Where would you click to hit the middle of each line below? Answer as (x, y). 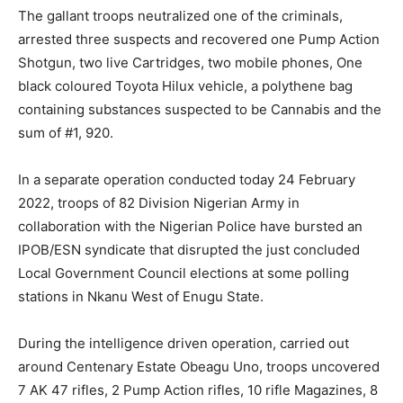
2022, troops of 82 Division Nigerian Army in (159, 203)
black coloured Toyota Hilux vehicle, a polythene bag (185, 86)
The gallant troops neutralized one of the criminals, (180, 16)
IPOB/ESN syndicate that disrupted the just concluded (189, 250)
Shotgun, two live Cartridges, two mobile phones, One (190, 63)
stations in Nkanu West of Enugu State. (141, 297)
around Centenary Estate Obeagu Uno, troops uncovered (199, 367)
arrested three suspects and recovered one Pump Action (199, 40)
